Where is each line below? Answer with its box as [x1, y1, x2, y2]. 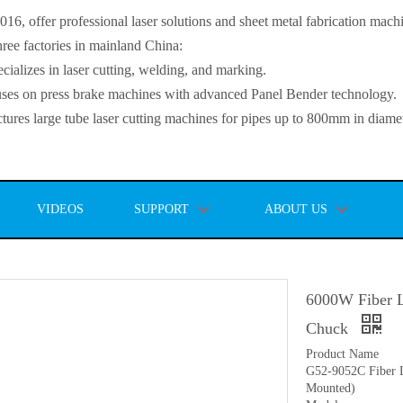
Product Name [306, 347, 379, 361]
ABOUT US [264, 202, 327, 216]
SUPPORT [134, 202, 189, 216]
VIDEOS [37, 202, 84, 216]
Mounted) [306, 381, 355, 395]
